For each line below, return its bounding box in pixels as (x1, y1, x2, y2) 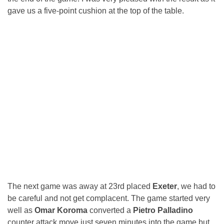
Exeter (152, 181, 177, 190)
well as (7, 205, 34, 214)
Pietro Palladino (133, 205, 193, 214)
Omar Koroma (34, 205, 87, 214)
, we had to (177, 181, 215, 190)
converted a (87, 205, 133, 214)
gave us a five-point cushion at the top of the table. (7, 6, 184, 15)
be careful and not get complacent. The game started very (7, 193, 210, 202)
